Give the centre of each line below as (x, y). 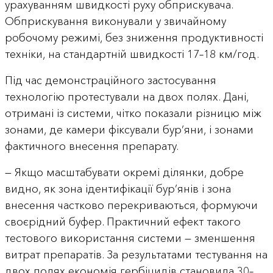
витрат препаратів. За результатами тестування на (136, 254)
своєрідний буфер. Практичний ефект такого (122, 222)
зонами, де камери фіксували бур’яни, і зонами (129, 129)
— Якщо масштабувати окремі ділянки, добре (124, 172)
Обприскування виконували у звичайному (115, 21)
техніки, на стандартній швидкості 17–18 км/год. (132, 54)
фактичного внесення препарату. (91, 146)
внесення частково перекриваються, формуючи (131, 205)
